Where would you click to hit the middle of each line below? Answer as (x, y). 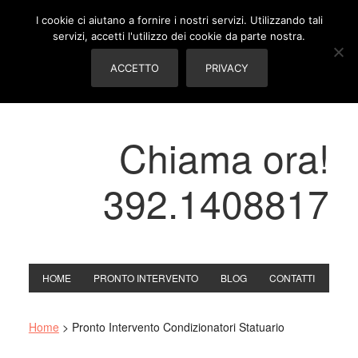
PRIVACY (227, 68)
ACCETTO (134, 68)
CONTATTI (292, 278)
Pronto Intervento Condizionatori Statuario (178, 327)
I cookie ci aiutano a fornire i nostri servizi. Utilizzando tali (179, 20)
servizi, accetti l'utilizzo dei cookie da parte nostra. (179, 36)
